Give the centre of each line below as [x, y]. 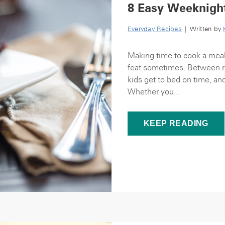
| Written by [202, 29]
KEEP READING [176, 123]
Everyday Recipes [155, 29]
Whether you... [154, 91]
